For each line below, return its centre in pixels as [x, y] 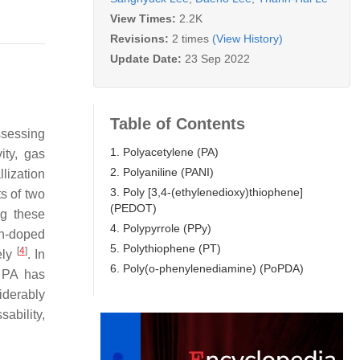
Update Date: [147, 58]
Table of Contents [178, 123]
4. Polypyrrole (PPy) [161, 228]
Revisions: [141, 38]
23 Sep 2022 [217, 58]
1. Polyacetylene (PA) [164, 151]
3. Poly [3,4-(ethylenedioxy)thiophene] [207, 192]
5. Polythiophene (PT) [166, 248]
